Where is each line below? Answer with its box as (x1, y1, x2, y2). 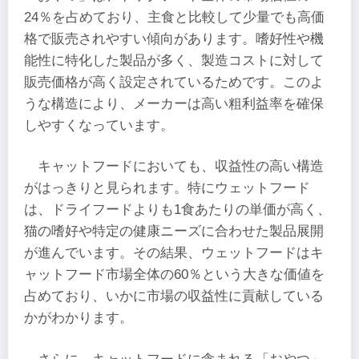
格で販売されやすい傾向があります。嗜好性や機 (24, 31, 324, 47)
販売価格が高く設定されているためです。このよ (24, 75, 324, 91)
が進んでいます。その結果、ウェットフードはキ (24, 245, 324, 261)
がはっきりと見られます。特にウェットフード (24, 180, 310, 196)
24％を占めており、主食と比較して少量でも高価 (24, 10, 325, 26)
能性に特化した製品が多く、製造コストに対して (24, 53, 324, 69)
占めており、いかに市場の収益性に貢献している (24, 288, 324, 305)
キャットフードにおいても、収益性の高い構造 (38, 159, 325, 175)
